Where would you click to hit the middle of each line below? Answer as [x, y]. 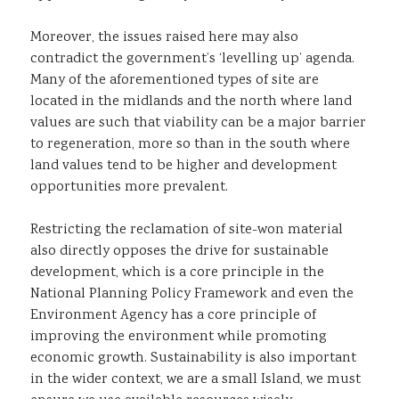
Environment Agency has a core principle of [173, 315]
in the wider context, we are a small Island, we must [195, 379]
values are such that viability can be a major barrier [198, 123]
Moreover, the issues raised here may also [164, 37]
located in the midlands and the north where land [191, 102]
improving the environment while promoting [179, 337]
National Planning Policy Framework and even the [192, 294]
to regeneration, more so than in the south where [190, 144]
